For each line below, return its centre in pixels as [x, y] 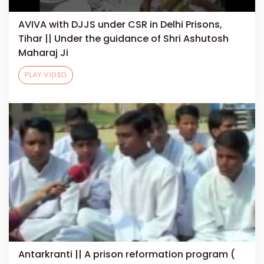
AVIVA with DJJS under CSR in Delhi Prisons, [120, 24]
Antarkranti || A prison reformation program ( [127, 255]
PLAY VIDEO [46, 75]
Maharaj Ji [43, 52]
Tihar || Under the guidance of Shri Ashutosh [123, 38]
